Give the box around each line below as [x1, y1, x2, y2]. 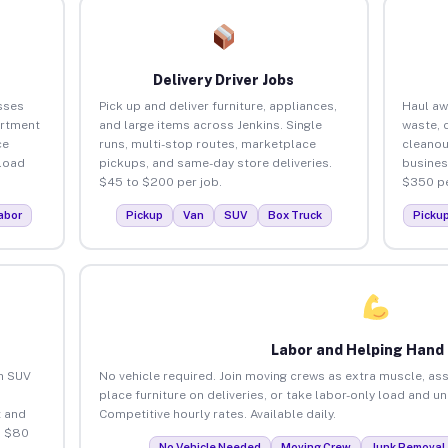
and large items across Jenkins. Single [98, 117, 322, 132]
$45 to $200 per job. [98, 174, 222, 189]
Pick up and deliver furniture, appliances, [98, 98, 337, 113]
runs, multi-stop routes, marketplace [98, 136, 316, 151]
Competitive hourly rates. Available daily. [98, 406, 336, 421]
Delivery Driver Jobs [153, 71, 295, 88]
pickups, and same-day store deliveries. [98, 155, 332, 170]
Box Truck [267, 208, 322, 221]
